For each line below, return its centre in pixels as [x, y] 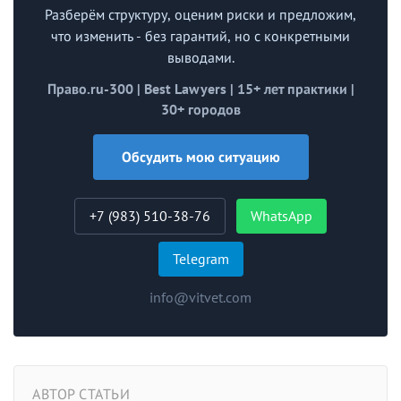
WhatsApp [282, 216]
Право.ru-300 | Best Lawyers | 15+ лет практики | [200, 89]
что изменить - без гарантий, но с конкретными [200, 36]
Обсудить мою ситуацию [200, 157]
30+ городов [200, 109]
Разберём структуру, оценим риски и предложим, [200, 14]
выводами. [200, 57]
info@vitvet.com [200, 297]
